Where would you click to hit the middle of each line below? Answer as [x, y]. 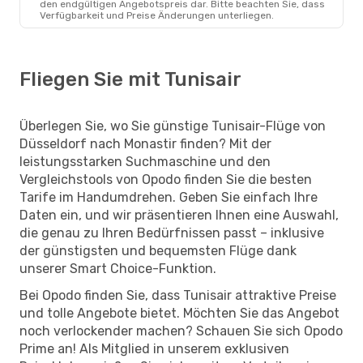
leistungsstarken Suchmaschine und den [145, 161]
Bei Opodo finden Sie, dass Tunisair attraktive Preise [178, 295]
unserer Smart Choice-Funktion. [118, 268]
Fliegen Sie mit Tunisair [130, 79]
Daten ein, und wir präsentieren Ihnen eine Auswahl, [179, 215]
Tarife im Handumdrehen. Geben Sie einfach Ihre [169, 197]
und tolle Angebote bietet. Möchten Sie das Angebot [179, 313]
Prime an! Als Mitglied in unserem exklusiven [154, 348]
